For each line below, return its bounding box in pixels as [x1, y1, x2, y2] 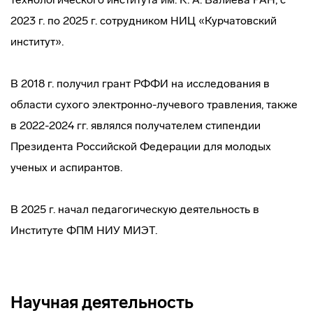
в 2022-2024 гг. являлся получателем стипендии [10, 119, 261, 132]
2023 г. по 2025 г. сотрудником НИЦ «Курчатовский [10, 14, 277, 27]
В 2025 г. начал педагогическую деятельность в [10, 203, 259, 216]
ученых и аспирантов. [10, 161, 122, 174]
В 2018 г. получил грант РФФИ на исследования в [10, 77, 270, 90]
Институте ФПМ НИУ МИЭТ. [10, 224, 157, 237]
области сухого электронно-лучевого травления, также [10, 98, 298, 111]
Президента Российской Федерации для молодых [10, 140, 271, 153]
